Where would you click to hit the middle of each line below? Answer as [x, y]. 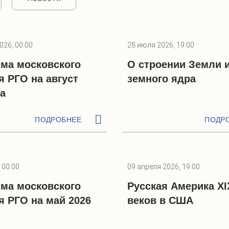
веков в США [160, 200]
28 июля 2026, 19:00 [161, 45]
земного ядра [162, 79]
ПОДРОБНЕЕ [58, 120]
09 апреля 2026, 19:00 [164, 167]
